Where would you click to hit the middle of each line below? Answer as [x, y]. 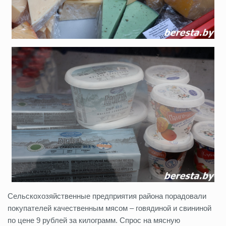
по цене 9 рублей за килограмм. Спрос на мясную [94, 220]
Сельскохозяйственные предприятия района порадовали [107, 196]
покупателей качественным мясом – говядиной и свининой [109, 208]
